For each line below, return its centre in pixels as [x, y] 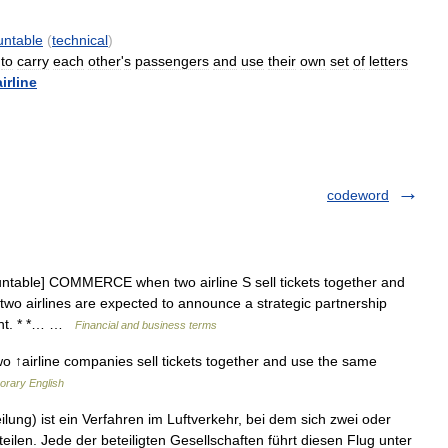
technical [80, 40]
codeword [358, 195]
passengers [172, 61]
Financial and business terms [146, 325]
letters [388, 61]
